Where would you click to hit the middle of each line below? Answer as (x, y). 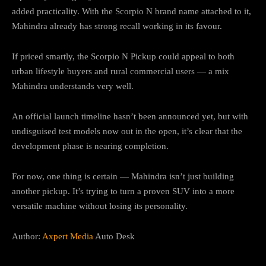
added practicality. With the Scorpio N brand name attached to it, (132, 11)
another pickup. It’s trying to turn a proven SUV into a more (123, 191)
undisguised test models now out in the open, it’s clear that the (127, 131)
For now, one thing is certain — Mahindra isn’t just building (123, 176)
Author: (27, 236)
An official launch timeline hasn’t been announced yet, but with (130, 116)
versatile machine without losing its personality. (100, 206)
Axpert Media (68, 236)
